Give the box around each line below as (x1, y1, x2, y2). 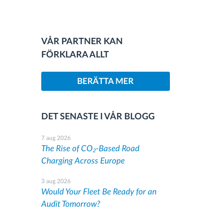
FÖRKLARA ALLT (41, 51, 109, 59)
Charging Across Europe (41, 157, 125, 165)
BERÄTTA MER (77, 77, 134, 85)
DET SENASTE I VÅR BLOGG (41, 112, 155, 121)
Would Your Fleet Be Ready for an (41, 188, 157, 196)
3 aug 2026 (41, 178, 71, 184)
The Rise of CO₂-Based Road (41, 144, 139, 153)
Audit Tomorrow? (41, 200, 100, 208)
